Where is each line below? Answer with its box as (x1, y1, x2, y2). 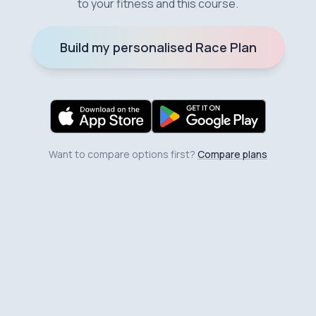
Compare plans (197, 147, 267, 161)
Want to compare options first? (49, 147, 195, 161)
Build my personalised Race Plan (59, 38, 257, 56)
